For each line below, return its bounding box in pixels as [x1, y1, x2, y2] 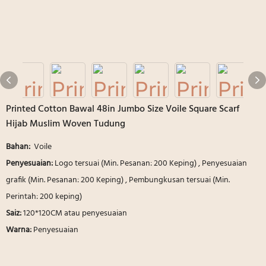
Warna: [6, 223, 33, 237]
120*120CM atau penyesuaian [23, 206, 127, 220]
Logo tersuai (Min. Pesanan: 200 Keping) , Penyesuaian [55, 156, 247, 170]
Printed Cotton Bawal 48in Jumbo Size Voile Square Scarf [6, 101, 239, 117]
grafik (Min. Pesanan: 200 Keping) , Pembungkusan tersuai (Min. [6, 173, 230, 187]
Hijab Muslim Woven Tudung [6, 116, 125, 132]
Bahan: [6, 140, 32, 154]
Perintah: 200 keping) [6, 189, 82, 204]
